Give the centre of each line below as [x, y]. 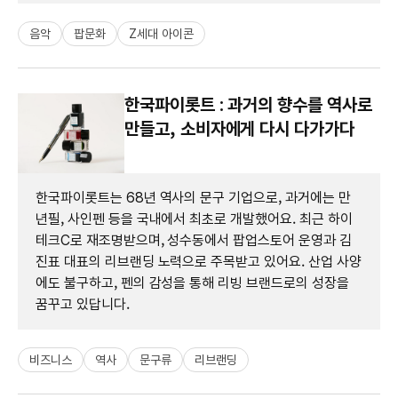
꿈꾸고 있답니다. [83, 304]
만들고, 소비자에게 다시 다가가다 [239, 128]
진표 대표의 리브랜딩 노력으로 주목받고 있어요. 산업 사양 [199, 261]
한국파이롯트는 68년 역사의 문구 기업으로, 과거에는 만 [193, 197]
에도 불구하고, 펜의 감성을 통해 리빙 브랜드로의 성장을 [192, 283]
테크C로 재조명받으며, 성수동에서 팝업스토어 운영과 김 [194, 240]
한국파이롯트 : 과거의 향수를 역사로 [248, 104]
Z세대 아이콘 [161, 33]
